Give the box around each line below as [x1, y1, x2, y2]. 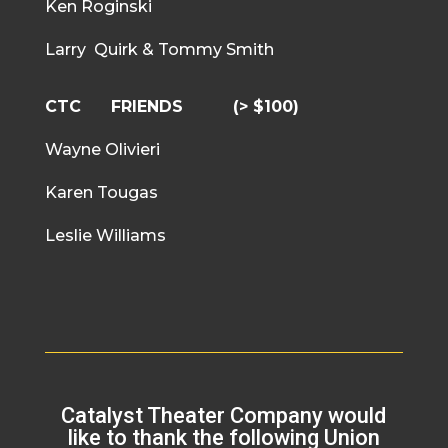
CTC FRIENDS [44, 96, 233, 116]
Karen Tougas [44, 182, 158, 202]
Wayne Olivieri [44, 139, 160, 159]
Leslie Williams [44, 225, 166, 245]
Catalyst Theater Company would [61, 402, 387, 428]
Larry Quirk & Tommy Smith [44, 39, 274, 59]
